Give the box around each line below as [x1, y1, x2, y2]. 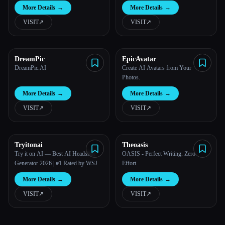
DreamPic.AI [15, 64, 46, 71]
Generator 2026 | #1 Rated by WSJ [15, 160, 97, 167]
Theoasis [122, 141, 148, 149]
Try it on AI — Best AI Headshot [15, 150, 95, 157]
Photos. [122, 74, 140, 81]
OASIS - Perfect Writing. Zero [122, 150, 195, 157]
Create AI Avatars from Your [122, 64, 191, 71]
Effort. [122, 160, 138, 167]
